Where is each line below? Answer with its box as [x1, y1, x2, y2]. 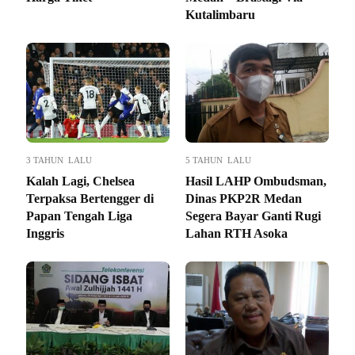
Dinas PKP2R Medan [185, 191, 302, 205]
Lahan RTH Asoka [185, 226, 288, 240]
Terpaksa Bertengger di [26, 191, 154, 205]
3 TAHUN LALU [26, 155, 92, 165]
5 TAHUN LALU [185, 155, 251, 165]
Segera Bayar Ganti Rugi [185, 208, 321, 223]
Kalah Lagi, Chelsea [26, 174, 135, 188]
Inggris [26, 226, 64, 240]
